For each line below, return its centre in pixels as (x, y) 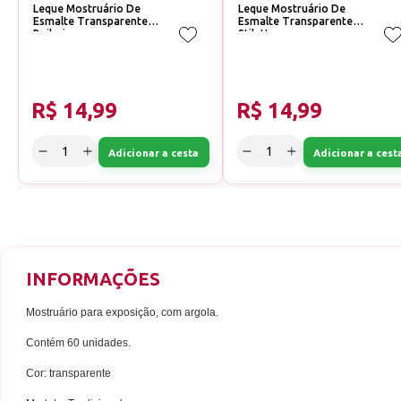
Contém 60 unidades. (78, 343)
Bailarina (55, 34)
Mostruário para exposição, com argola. (124, 313)
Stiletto (257, 34)
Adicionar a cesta (154, 152)
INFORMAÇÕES (93, 279)
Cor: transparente (68, 374)
